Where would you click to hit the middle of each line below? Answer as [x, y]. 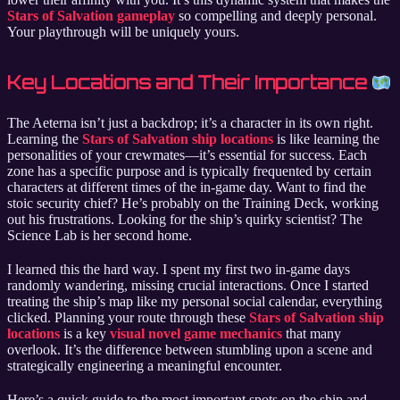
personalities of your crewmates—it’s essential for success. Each [187, 155]
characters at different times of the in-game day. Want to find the [187, 187]
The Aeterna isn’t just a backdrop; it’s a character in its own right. [190, 123]
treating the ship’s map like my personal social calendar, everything [195, 302]
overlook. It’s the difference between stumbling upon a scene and [190, 350]
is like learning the [326, 139]
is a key [85, 334]
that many [312, 334]
